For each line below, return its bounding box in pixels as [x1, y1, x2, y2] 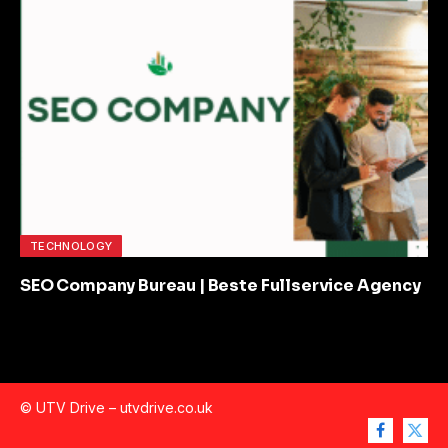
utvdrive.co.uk [120, 399, 213, 417]
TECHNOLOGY [30, 239, 113, 254]
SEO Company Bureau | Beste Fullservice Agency [20, 275, 421, 297]
